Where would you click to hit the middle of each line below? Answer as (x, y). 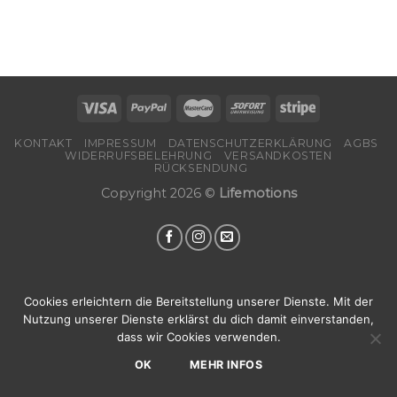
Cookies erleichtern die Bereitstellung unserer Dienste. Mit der (198, 301)
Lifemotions (257, 194)
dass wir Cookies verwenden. (198, 337)
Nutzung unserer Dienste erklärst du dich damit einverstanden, (198, 319)
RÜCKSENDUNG (201, 168)
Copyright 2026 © (160, 194)
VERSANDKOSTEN (278, 156)
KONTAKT (43, 144)
